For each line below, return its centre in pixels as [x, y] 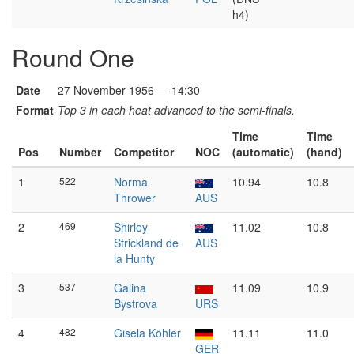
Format [35, 110]
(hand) [324, 152]
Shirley [131, 227]
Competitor [144, 152]
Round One [73, 57]
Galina [130, 288]
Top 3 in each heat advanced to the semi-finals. [176, 110]
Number [80, 152]
